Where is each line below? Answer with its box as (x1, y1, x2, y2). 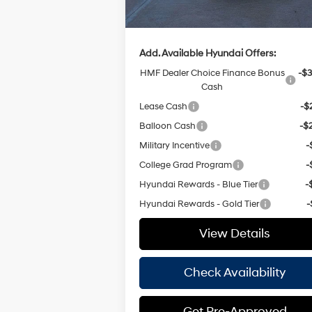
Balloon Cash (139, 120, 196, 132)
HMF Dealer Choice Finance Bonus (139, 67, 285, 79)
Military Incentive (139, 139, 210, 151)
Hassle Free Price (139, 13, 210, 25)
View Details (199, 225, 271, 242)
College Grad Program (139, 159, 233, 171)
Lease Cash (139, 100, 188, 112)
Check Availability (184, 264, 286, 281)
